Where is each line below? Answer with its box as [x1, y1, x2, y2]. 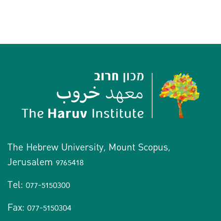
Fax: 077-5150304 [7, 202, 72, 213]
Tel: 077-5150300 [7, 180, 70, 190]
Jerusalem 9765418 [7, 157, 84, 168]
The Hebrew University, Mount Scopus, [7, 142, 170, 153]
